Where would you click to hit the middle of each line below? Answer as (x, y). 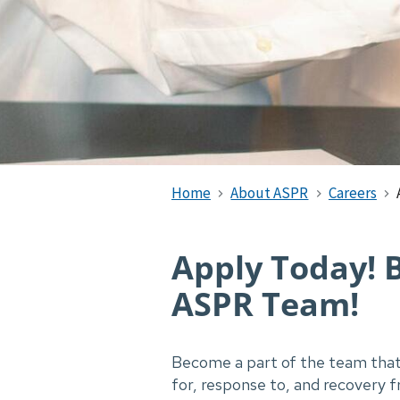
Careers (352, 193)
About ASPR (270, 193)
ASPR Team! (265, 304)
